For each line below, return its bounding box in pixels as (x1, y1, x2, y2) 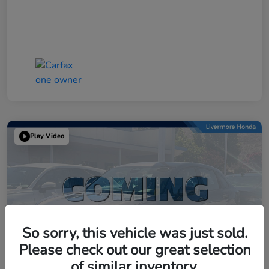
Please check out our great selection (18, 240, 251, 259)
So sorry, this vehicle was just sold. (22, 223, 247, 243)
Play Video (30, 131, 64, 141)
